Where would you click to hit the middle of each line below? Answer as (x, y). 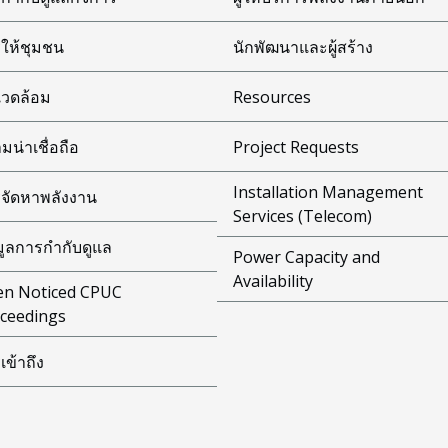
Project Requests (295, 146)
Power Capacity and (306, 257)
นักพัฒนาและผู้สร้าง (302, 46)
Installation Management (327, 192)
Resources (271, 96)
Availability (272, 281)
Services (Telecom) (302, 216)
